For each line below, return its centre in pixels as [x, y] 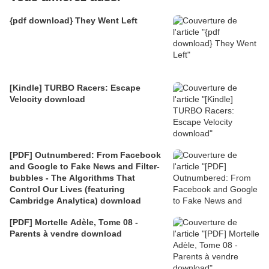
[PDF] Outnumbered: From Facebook [85, 155]
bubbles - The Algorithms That [72, 177]
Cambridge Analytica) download [75, 200]
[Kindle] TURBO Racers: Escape [75, 87]
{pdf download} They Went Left [74, 20]
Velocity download [47, 99]
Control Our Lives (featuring [67, 189]
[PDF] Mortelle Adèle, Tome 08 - [72, 222]
